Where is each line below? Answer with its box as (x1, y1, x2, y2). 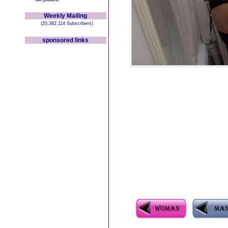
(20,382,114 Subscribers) (38, 21, 93, 26)
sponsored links (42, 37, 89, 44)
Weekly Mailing (44, 12, 87, 19)
